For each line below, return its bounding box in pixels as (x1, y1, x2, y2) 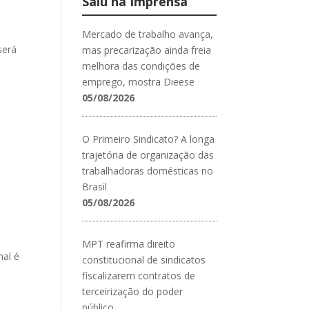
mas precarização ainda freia (82, 43, 212, 57)
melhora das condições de (82, 59, 201, 72)
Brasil (82, 179, 108, 193)
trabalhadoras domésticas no (82, 163, 214, 177)
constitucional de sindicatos (82, 252, 206, 266)
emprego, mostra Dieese (82, 74, 195, 88)
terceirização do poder (82, 284, 183, 298)
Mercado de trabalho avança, (82, 27, 214, 41)
